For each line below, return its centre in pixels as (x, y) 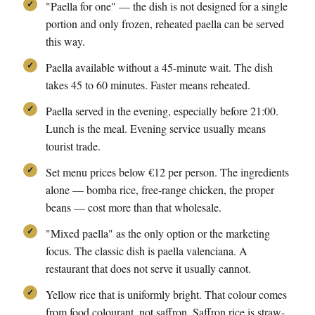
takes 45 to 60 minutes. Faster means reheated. (148, 85)
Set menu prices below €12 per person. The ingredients (167, 172)
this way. (65, 41)
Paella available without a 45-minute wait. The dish (159, 67)
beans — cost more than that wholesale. (134, 207)
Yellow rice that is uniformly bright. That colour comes (166, 294)
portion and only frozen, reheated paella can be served (165, 24)
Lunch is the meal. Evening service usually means (156, 128)
